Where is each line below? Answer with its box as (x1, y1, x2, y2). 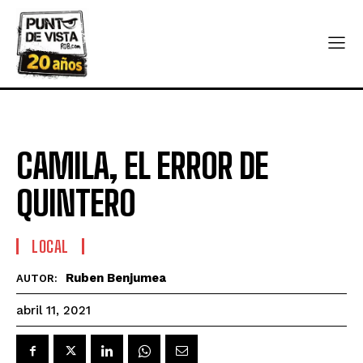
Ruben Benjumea (66, 270, 166, 285)
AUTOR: (16, 271, 58, 284)
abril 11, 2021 (16, 303, 91, 318)
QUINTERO (16, 182, 135, 224)
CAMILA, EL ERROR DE (16, 145, 268, 186)
